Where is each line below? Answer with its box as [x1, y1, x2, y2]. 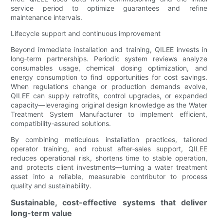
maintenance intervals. [11, 13, 83, 21]
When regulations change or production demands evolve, [11, 82, 207, 91]
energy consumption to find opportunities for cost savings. [11, 73, 207, 81]
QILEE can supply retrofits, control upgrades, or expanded [11, 91, 207, 100]
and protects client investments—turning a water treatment [11, 163, 207, 171]
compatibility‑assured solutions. [11, 119, 111, 127]
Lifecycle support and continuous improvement [11, 29, 161, 37]
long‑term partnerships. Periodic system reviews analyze [11, 54, 207, 63]
